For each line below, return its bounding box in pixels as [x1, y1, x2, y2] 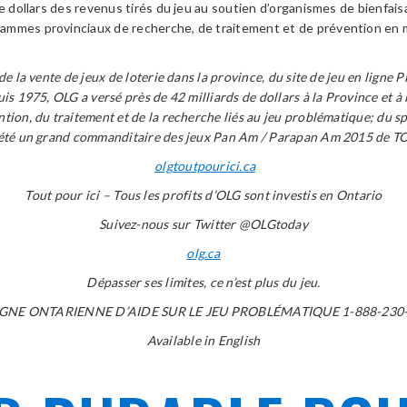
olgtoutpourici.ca [154, 158, 256, 174]
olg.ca [186, 245, 221, 261]
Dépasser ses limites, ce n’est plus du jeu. [86, 274, 321, 290]
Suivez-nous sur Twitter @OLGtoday [99, 216, 308, 232]
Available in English [146, 333, 261, 348]
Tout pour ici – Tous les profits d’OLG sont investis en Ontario [25, 187, 382, 203]
